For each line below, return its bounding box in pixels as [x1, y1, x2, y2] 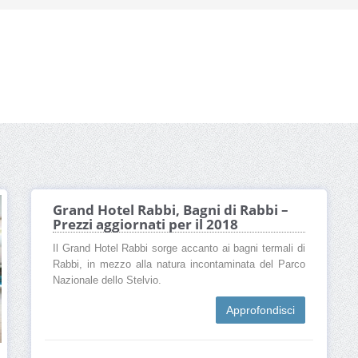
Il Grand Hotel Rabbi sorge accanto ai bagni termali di [53, 243, 305, 255]
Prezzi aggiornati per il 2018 [53, 215, 238, 234]
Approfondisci [226, 304, 295, 317]
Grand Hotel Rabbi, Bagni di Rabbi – [53, 201, 288, 220]
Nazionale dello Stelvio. [53, 275, 161, 287]
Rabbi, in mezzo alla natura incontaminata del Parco [53, 259, 305, 271]
